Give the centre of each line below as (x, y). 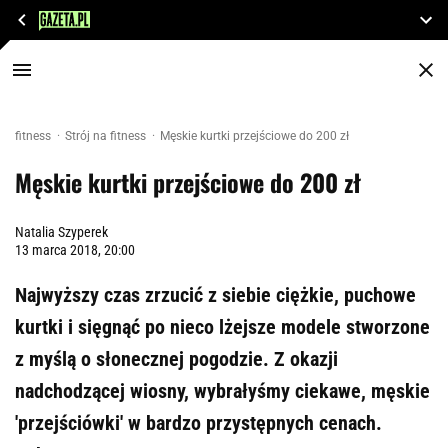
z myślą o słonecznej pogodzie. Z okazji (176, 359)
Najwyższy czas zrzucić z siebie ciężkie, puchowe (215, 295)
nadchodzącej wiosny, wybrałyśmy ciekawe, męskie (222, 391)
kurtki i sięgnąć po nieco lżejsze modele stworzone (222, 327)
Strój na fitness (107, 136)
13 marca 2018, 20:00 (75, 250)
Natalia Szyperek (61, 232)
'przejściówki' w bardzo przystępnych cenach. (198, 423)
